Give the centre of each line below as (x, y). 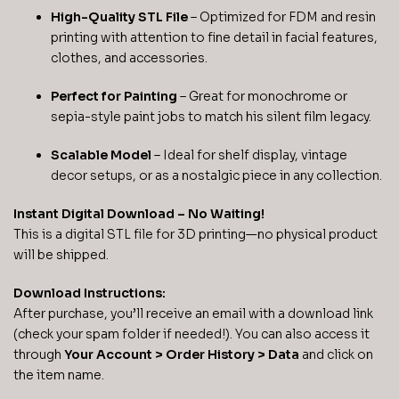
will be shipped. (61, 254)
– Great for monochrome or (262, 97)
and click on (336, 354)
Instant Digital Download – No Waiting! (139, 213)
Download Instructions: (90, 293)
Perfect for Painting (114, 97)
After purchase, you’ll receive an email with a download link (193, 313)
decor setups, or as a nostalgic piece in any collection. (216, 175)
